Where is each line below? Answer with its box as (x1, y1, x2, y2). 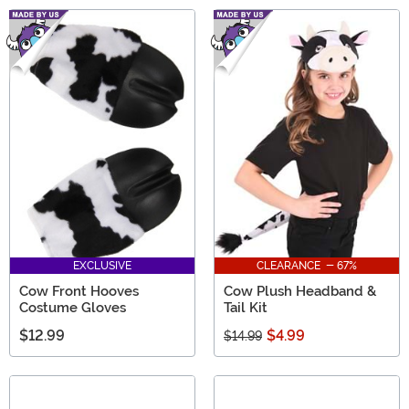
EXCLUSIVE (73, 258, 131, 272)
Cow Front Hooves (19, 282, 139, 299)
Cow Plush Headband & (224, 282, 376, 299)
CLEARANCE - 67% (257, 258, 357, 272)
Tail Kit (224, 299, 267, 316)
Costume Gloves (19, 299, 126, 316)
